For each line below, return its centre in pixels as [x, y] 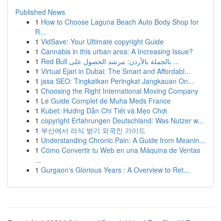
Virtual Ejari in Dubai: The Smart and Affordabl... [116, 71]
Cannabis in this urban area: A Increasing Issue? [117, 51]
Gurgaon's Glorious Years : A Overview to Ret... [115, 170]
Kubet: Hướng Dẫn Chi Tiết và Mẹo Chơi [104, 110]
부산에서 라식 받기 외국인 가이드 [93, 130]
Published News [40, 12]
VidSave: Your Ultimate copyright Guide [102, 41]
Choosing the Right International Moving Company [120, 91]
